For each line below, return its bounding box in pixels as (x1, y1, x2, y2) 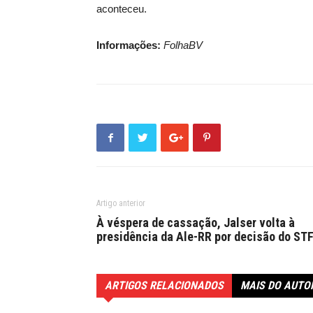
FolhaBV (163, 39, 203, 51)
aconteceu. (96, 3, 147, 15)
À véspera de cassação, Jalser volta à (96, 215, 295, 230)
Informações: (96, 39, 163, 51)
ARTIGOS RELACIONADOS (105, 279, 224, 292)
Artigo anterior (96, 198, 145, 208)
